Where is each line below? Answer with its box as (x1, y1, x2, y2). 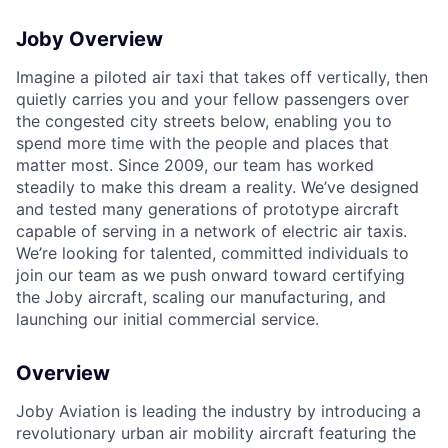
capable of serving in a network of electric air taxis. (16, 221, 407, 242)
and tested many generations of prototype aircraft (16, 199, 399, 220)
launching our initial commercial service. (16, 309, 319, 330)
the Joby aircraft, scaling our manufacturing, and (16, 287, 386, 308)
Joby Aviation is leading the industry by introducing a (16, 401, 421, 422)
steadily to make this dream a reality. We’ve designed (16, 177, 419, 198)
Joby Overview (16, 27, 163, 52)
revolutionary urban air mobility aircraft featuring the (16, 423, 416, 444)
